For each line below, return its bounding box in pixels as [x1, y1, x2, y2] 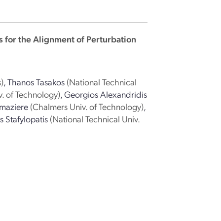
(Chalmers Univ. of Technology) [30, 101, 144, 112]
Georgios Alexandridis [64, 88, 147, 100]
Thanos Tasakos [7, 76, 65, 87]
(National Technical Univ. [50, 113, 140, 124]
